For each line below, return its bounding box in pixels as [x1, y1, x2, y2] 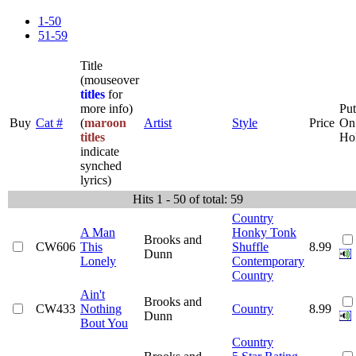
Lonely [80, 253, 116, 268]
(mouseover [80, 72, 139, 87]
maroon [84, 115, 126, 130]
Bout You [80, 315, 128, 330]
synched [80, 158, 122, 172]
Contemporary [232, 253, 304, 268]
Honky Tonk [232, 225, 296, 239]
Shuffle [232, 239, 269, 253]
